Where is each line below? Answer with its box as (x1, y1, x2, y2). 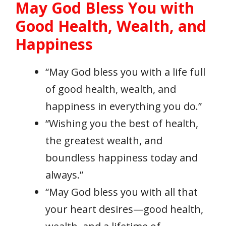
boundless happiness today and (45, 151, 198, 165)
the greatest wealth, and (45, 134, 162, 148)
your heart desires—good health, (45, 202, 203, 216)
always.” (45, 168, 83, 182)
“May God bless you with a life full (45, 65, 205, 79)
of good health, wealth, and (45, 82, 176, 96)
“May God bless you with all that (45, 185, 198, 199)
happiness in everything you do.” (45, 99, 202, 114)
